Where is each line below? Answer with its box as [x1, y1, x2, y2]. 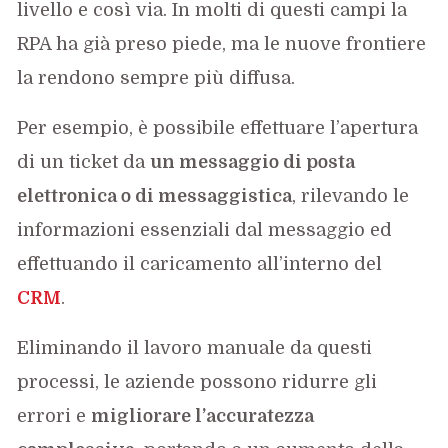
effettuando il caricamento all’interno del [17, 253, 383, 274]
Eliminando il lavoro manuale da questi [17, 337, 373, 358]
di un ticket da [17, 151, 151, 172]
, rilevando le [292, 185, 410, 206]
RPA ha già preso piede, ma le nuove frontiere [17, 33, 427, 54]
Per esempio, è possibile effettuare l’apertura [17, 117, 419, 138]
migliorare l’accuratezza [91, 405, 315, 426]
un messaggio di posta [150, 151, 356, 172]
